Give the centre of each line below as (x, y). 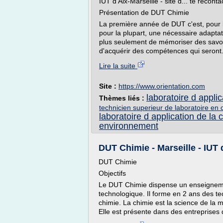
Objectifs (112, 173)
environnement (129, 126)
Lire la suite (118, 66)
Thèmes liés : (123, 98)
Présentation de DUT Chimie (144, 12)
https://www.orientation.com (162, 86)
